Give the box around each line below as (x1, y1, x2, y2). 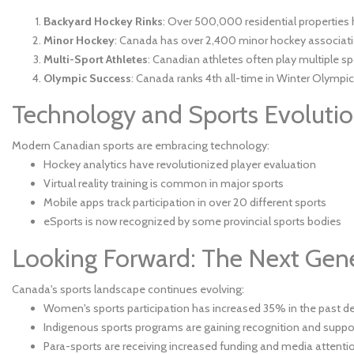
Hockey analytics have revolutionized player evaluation (43, 156, 316, 171)
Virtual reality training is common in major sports (43, 175, 284, 190)
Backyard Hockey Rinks (43, 14, 163, 29)
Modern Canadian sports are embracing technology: (12, 137, 269, 153)
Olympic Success (43, 71, 131, 86)
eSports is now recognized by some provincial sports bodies (43, 213, 341, 228)
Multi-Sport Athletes (43, 52, 148, 67)
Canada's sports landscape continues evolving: (12, 281, 244, 296)
